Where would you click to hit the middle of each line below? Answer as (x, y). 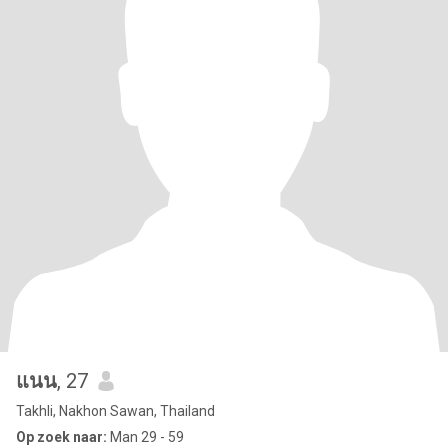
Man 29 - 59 (145, 437)
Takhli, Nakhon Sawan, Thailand (115, 411)
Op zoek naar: (61, 437)
